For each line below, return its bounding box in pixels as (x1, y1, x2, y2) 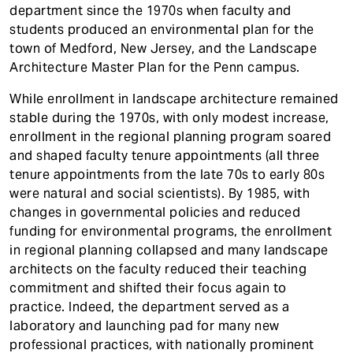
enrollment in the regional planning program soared (9, 128, 331, 145)
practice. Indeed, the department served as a (9, 299, 289, 315)
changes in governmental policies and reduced (9, 204, 300, 221)
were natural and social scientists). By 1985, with (9, 185, 310, 202)
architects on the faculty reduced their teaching (9, 261, 307, 277)
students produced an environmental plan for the (9, 21, 314, 38)
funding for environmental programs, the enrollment (9, 223, 332, 240)
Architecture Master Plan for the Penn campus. (9, 59, 300, 76)
